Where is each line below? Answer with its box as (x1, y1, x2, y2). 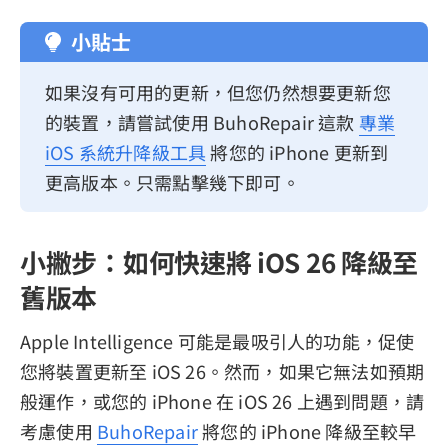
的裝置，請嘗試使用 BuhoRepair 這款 (45, 109, 359, 136)
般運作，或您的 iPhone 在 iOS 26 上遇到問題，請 (20, 387, 425, 414)
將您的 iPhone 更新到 (206, 139, 389, 166)
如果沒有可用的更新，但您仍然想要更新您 (45, 79, 391, 106)
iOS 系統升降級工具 (45, 139, 207, 166)
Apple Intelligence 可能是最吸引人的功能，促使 (20, 327, 415, 354)
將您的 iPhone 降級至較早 (198, 417, 417, 444)
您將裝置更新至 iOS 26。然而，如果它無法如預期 (20, 357, 425, 384)
